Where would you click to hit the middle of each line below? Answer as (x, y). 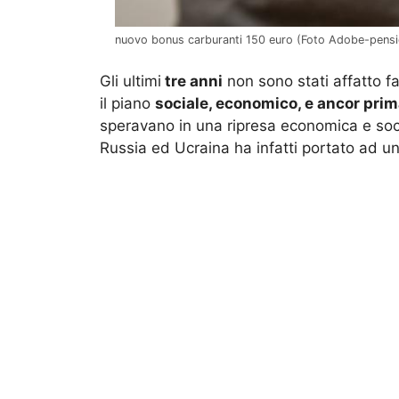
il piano (127, 104)
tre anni (192, 81)
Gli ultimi (130, 81)
